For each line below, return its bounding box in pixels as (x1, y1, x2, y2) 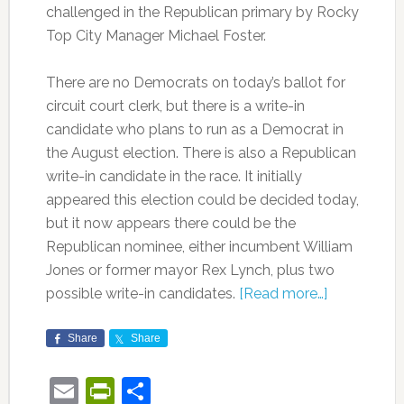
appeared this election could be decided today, (45, 191, 359, 208)
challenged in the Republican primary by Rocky (45, 4, 359, 21)
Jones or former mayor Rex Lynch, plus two (45, 262, 335, 279)
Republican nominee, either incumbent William (45, 238, 353, 255)
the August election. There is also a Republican (45, 144, 356, 161)
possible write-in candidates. (45, 285, 239, 302)
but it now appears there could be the (45, 215, 296, 232)
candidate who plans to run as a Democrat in (45, 121, 344, 138)
